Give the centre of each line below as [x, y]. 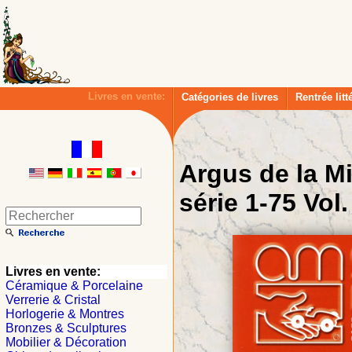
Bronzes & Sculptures [66, 328]
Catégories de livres [230, 97]
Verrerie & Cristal [53, 300]
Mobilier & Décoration [66, 342]
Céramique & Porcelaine [74, 286]
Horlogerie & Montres [65, 314]
